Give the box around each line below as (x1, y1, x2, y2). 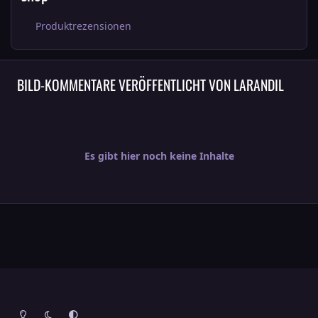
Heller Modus (10, 302, 65, 315)
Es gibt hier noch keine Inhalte (84, 149, 234, 163)
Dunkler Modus (35, 302, 100, 315)
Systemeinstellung (60, 302, 138, 315)
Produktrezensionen (35, 18, 131, 33)
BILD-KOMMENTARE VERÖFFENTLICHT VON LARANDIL (16, 74, 284, 95)
